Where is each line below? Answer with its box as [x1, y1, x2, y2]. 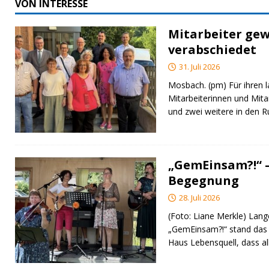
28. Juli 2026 [179, 192, 220, 203]
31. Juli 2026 [179, 61, 220, 73]
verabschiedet [168, 41, 256, 58]
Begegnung [168, 172, 239, 189]
